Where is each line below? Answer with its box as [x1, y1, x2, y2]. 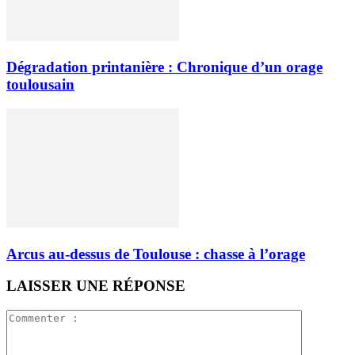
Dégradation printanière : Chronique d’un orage [6, 59, 323, 76]
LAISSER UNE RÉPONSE [6, 277, 185, 295]
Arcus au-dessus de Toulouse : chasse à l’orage [6, 245, 305, 262]
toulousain [6, 76, 74, 94]
